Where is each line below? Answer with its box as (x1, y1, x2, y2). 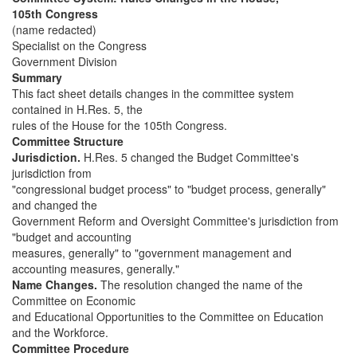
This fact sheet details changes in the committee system (12, 85, 294, 101)
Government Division (12, 53, 117, 69)
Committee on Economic (12, 292, 135, 308)
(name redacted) (12, 22, 96, 37)
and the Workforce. (12, 324, 108, 340)
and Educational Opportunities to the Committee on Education (12, 308, 324, 324)
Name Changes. (12, 277, 97, 292)
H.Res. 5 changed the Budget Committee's (80, 149, 299, 165)
